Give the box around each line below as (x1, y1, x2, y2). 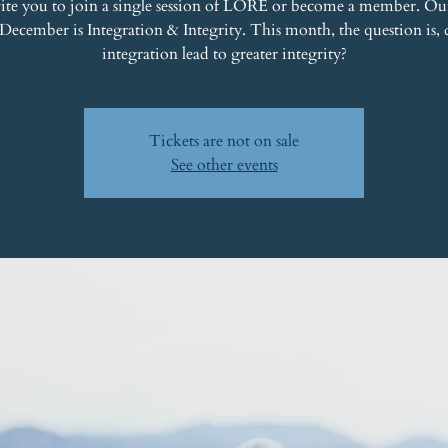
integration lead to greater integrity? (101, 43, 347, 65)
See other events (170, 154, 278, 176)
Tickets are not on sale (149, 130, 299, 152)
